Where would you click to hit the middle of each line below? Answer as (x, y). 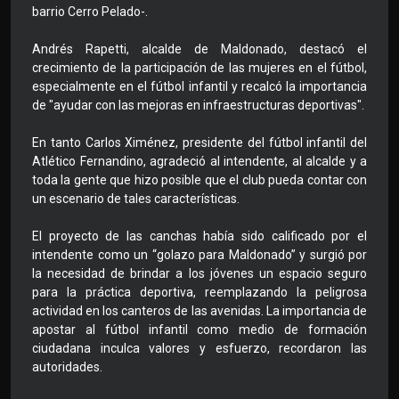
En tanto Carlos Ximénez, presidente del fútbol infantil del (199, 143)
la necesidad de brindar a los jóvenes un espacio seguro (199, 274)
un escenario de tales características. (136, 199)
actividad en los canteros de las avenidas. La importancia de (199, 311)
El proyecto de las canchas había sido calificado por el (199, 236)
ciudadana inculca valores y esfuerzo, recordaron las (199, 349)
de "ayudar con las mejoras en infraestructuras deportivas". (198, 106)
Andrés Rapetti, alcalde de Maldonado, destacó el (199, 49)
